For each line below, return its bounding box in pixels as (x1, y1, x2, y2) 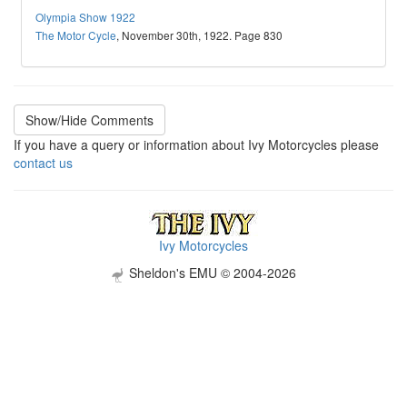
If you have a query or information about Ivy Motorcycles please (14, 135, 379, 154)
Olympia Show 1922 (35, 9, 136, 25)
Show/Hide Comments (25, 111, 154, 130)
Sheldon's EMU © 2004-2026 (125, 263, 296, 283)
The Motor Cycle (35, 27, 117, 44)
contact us (14, 154, 73, 173)
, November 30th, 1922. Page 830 (116, 27, 283, 44)
